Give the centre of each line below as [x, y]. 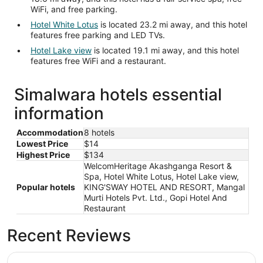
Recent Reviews [69, 236]
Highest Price [43, 155]
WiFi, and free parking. [74, 9]
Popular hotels [46, 187]
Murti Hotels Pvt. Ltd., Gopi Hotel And [156, 198]
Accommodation [50, 133]
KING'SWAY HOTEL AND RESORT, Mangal [164, 187]
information [59, 114]
